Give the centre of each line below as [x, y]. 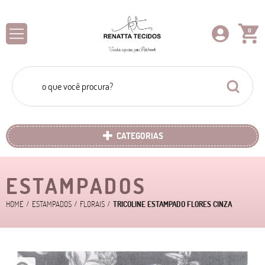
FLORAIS [92, 204]
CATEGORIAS [140, 136]
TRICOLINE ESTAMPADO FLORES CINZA [172, 204]
